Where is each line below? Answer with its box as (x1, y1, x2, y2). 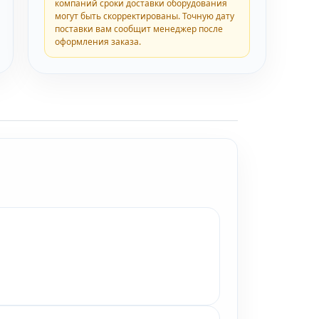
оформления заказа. (55, 36, 142, 48)
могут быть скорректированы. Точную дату (55, 10, 235, 22)
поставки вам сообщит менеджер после (55, 23, 224, 35)
